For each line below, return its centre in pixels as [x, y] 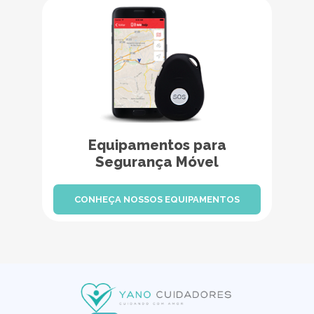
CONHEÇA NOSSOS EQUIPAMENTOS [157, 200]
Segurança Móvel [157, 162]
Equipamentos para [157, 145]
